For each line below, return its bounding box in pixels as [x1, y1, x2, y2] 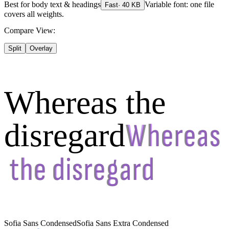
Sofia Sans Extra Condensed [77, 219, 169, 228]
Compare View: [4, 26, 55, 35]
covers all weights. [4, 10, 64, 19]
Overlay [30, 44, 53, 53]
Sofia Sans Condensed [4, 219, 77, 228]
